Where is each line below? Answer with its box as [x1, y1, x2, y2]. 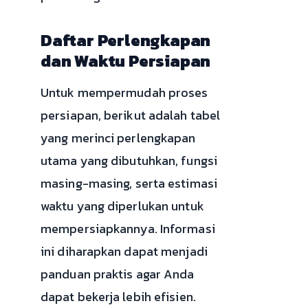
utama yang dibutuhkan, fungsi [41, 151, 217, 170]
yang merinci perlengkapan [41, 128, 196, 147]
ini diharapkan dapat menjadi [41, 241, 208, 261]
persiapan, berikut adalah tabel [41, 105, 221, 124]
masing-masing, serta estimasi [41, 173, 217, 192]
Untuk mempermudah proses [41, 82, 208, 102]
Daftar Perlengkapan [41, 27, 211, 52]
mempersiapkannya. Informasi [41, 219, 215, 238]
